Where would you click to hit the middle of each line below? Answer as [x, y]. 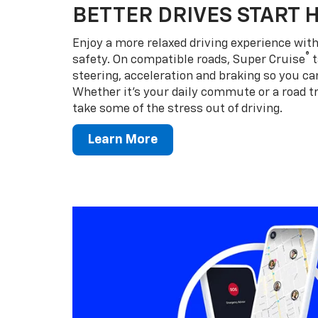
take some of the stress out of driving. [177, 109]
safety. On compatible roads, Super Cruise [189, 60]
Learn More [123, 139]
